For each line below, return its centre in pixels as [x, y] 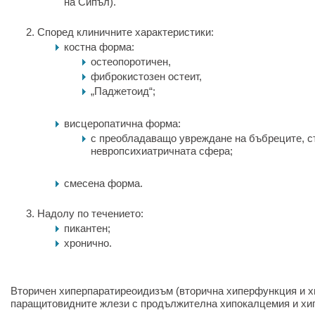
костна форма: [99, 47]
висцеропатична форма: [122, 123]
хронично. [88, 243]
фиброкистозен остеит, [146, 76]
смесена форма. [103, 183]
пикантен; [87, 228]
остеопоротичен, [131, 62]
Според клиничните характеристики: [126, 32]
